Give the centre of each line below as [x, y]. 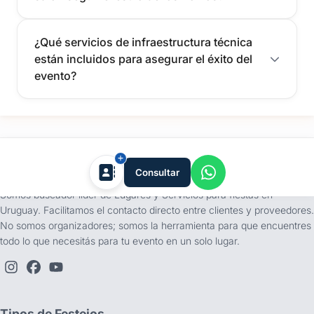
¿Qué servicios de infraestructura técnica [143, 42]
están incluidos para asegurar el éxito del [143, 59]
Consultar [157, 172]
